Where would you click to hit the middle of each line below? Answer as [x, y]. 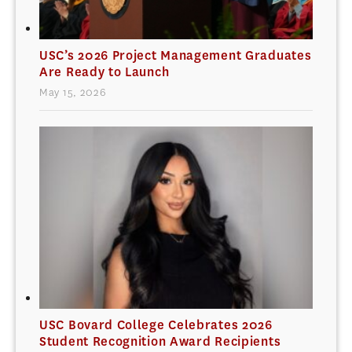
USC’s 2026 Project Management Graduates [176, 56]
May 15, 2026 [73, 93]
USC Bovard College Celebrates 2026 [156, 325]
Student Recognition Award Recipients [160, 342]
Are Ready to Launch [104, 72]
